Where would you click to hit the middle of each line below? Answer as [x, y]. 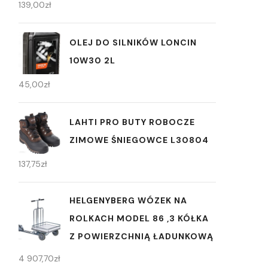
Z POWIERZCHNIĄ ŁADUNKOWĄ [141, 236]
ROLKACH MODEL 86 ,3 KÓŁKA [139, 218]
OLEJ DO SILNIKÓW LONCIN [133, 43]
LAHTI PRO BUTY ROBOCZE [132, 122]
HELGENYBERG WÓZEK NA [128, 200]
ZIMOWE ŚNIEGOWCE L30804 [139, 140]
